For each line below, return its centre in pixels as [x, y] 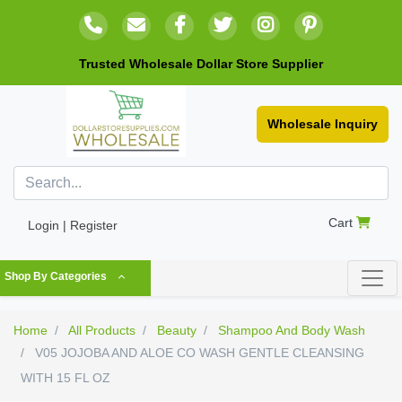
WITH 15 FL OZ [66, 378]
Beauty [177, 330]
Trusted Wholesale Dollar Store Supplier [201, 64]
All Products [102, 330]
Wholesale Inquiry [323, 124]
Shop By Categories [56, 276]
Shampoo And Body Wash [292, 330]
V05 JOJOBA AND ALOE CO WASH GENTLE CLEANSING [198, 353]
